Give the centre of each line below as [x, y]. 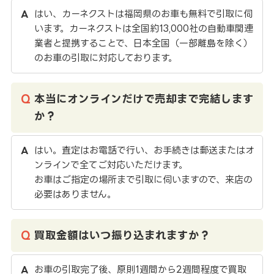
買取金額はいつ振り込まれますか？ [122, 235]
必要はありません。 [75, 194]
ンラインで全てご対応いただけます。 [111, 165]
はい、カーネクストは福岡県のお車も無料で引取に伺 [143, 13]
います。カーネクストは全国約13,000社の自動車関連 [143, 28]
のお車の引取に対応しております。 [106, 57]
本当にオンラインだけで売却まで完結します [144, 98]
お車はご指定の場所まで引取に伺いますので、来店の [143, 179]
